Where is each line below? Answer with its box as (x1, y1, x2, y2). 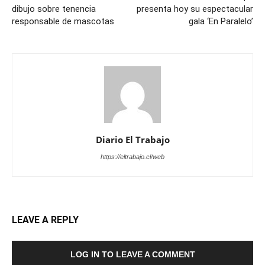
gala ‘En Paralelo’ (189, 16, 253, 27)
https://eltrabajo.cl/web (101, 153, 164, 161)
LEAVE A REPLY (12, 214, 79, 226)
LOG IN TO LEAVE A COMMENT (70, 250, 195, 260)
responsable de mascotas (12, 16, 114, 27)
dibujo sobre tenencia (12, 4, 96, 15)
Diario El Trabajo (95, 134, 170, 146)
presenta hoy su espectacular (137, 4, 253, 15)
